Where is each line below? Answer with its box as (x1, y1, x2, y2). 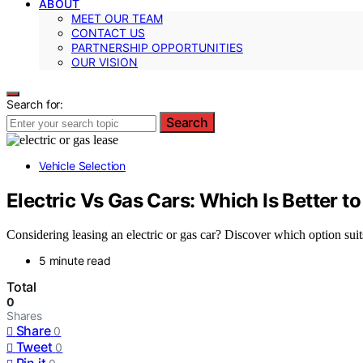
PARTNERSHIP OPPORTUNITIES (71, 40, 243, 54)
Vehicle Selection (39, 158, 126, 173)
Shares (6, 309, 42, 323)
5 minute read (39, 254, 111, 268)
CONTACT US (71, 25, 145, 40)
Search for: (6, 96, 64, 111)
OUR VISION (71, 54, 138, 69)
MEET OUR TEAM (71, 11, 163, 25)
